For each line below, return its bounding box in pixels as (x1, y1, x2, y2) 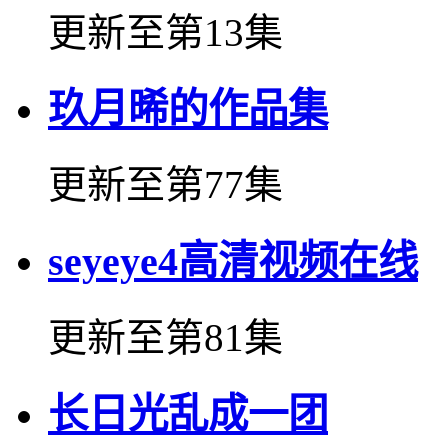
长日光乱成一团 (48, 391, 328, 437)
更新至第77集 (48, 163, 283, 207)
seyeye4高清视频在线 (48, 239, 418, 285)
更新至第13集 (48, 10, 283, 54)
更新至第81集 (48, 315, 283, 359)
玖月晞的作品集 (48, 86, 328, 132)
